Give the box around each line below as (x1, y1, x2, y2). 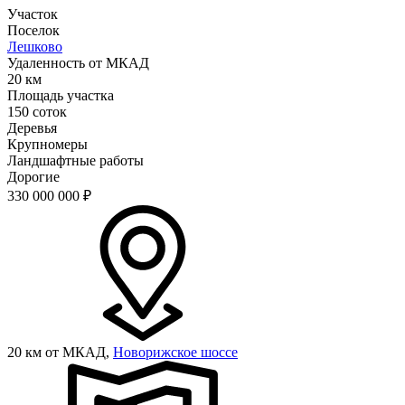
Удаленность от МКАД (7, 54, 149, 71)
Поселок (7, 22, 60, 38)
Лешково (7, 38, 62, 54)
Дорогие (7, 168, 60, 184)
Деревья (7, 119, 57, 136)
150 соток (7, 103, 67, 119)
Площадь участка (7, 87, 114, 103)
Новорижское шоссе (113, 344, 238, 360)
